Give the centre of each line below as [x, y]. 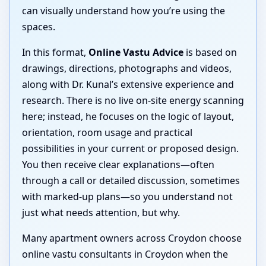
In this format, [55, 53]
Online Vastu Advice [136, 53]
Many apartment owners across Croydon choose [132, 238]
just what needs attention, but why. [101, 213]
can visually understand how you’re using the [123, 11]
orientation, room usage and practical [107, 133]
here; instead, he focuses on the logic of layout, [128, 117]
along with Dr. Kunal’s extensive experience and [128, 85]
